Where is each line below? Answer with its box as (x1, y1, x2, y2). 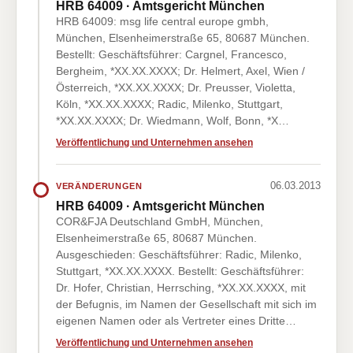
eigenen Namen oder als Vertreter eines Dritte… (56, 314, 296, 327)
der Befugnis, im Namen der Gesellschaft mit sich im (56, 298, 317, 310)
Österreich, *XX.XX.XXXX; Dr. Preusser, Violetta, (56, 81, 295, 94)
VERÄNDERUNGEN (56, 180, 143, 191)
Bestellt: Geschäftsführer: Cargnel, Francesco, (56, 48, 287, 61)
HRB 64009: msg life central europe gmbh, (56, 15, 269, 28)
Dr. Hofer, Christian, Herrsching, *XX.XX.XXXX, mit (56, 281, 306, 294)
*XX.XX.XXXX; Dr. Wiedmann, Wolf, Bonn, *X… (56, 114, 289, 127)
